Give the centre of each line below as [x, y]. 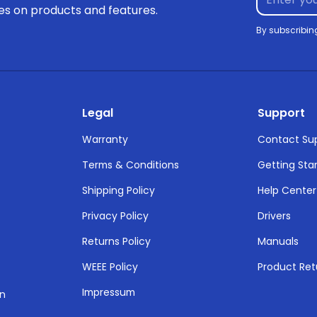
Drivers [275, 215]
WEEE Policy [110, 266]
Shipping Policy [118, 191]
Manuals [278, 241]
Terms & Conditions [130, 165]
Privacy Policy [115, 215]
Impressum [108, 292]
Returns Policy [116, 241]
